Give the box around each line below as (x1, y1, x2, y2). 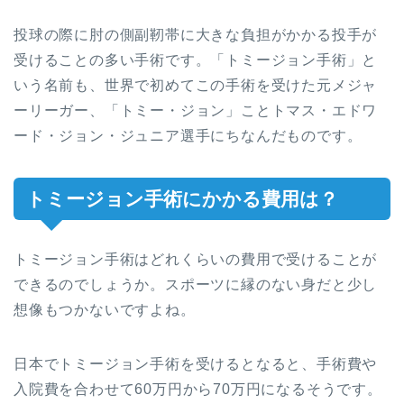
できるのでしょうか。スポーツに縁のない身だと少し (14, 276, 378, 292)
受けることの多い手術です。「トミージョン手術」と (14, 51, 378, 68)
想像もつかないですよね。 (14, 301, 196, 317)
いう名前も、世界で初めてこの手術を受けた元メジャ (14, 77, 378, 93)
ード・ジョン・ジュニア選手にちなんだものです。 (14, 127, 363, 143)
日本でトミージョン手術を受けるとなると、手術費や (14, 355, 378, 372)
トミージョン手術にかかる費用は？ (26, 188, 338, 209)
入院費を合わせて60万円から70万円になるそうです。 (14, 381, 382, 397)
